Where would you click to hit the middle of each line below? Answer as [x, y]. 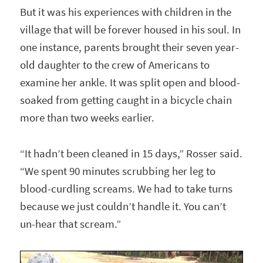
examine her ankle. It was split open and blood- [130, 83]
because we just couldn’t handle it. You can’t [123, 206]
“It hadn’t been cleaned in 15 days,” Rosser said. [131, 153]
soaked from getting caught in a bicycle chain [126, 100]
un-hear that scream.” [71, 224]
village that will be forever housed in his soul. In [131, 30]
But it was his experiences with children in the [126, 12]
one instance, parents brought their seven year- [130, 48]
